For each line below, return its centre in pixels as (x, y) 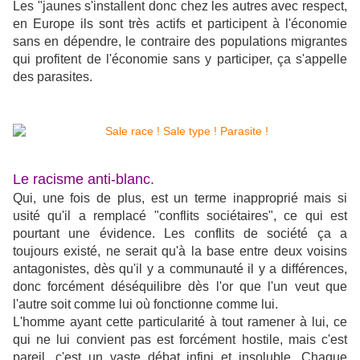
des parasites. (53, 77)
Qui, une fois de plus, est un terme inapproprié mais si (180, 198)
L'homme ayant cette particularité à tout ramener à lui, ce (180, 322)
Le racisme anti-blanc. (84, 180)
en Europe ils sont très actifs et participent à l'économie (180, 24)
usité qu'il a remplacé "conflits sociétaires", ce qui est (180, 216)
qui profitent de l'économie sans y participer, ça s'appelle (180, 59)
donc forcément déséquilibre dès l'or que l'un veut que (180, 287)
